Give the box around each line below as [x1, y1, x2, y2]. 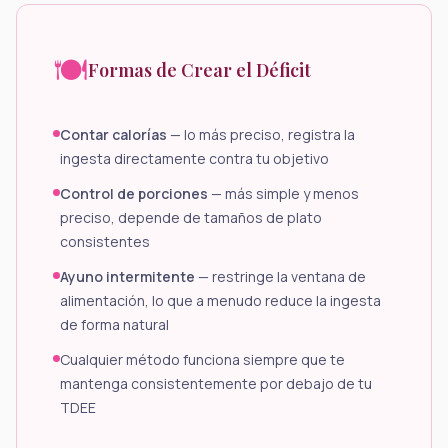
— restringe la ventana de [195, 266, 366, 286]
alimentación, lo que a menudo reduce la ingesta [60, 290, 381, 310]
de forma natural [60, 314, 169, 334]
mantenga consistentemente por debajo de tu [60, 373, 372, 393]
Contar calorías [60, 124, 167, 144]
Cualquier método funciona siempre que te [60, 349, 345, 369]
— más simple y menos [208, 183, 359, 203]
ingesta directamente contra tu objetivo [60, 148, 329, 168]
